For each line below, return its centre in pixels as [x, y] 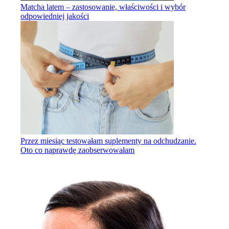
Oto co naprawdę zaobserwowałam [77, 150]
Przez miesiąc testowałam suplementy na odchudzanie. [108, 141]
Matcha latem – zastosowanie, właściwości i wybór [103, 7]
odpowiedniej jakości [55, 16]
